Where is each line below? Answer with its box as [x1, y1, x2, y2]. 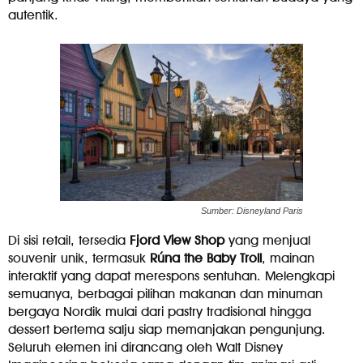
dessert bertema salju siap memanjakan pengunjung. [8, 321, 326, 337]
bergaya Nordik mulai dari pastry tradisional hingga [8, 303, 311, 319]
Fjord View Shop [130, 232, 224, 248]
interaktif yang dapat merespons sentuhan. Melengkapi [8, 267, 335, 284]
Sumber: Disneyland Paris [201, 205, 303, 216]
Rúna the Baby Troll [150, 250, 262, 266]
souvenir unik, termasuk [8, 250, 150, 266]
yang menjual [224, 232, 310, 248]
